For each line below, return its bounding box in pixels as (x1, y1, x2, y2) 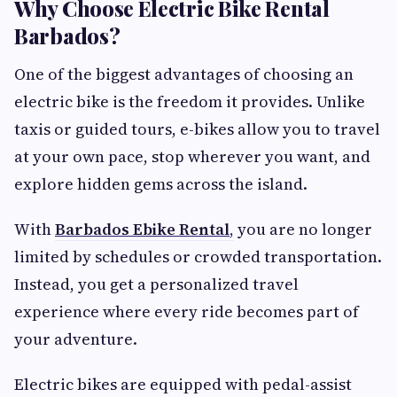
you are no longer (234, 218, 372, 241)
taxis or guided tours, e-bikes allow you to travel (14, 118, 380, 141)
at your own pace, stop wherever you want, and (14, 145, 370, 168)
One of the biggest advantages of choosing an (14, 63, 354, 86)
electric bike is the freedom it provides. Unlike (14, 90, 365, 113)
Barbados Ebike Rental (55, 218, 230, 241)
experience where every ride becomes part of (14, 300, 359, 323)
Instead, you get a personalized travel (14, 273, 299, 296)
